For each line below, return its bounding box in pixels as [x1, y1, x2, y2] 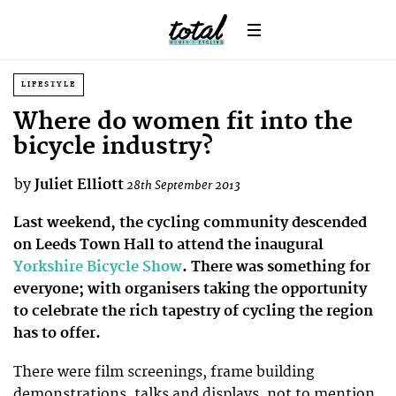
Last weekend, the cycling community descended [13, 213, 367, 232]
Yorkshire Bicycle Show [13, 257, 182, 276]
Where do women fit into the [13, 108, 353, 137]
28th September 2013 [126, 178, 240, 193]
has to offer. [13, 324, 101, 342]
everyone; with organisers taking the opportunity [13, 279, 367, 298]
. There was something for [182, 257, 370, 276]
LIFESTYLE [21, 80, 76, 89]
